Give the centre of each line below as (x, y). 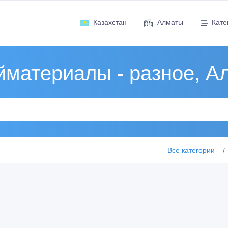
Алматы (170, 22)
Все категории (191, 150)
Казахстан (110, 22)
